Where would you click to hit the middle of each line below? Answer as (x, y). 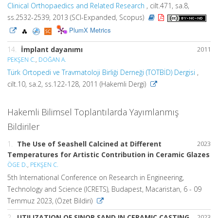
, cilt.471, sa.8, (167, 6)
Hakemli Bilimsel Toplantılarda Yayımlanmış (93, 112)
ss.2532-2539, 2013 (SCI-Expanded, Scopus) (77, 17)
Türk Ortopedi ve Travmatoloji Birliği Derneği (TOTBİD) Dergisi (101, 72)
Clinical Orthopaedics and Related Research (76, 6)
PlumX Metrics (90, 30)
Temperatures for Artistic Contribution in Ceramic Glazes (109, 154)
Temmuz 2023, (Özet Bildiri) (51, 201)
